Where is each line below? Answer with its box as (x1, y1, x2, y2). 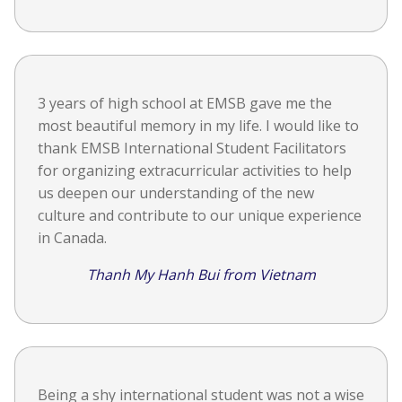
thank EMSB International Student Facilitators (38, 138, 346, 159)
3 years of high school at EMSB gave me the (38, 93, 332, 114)
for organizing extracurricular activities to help (38, 161, 352, 181)
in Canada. (38, 228, 107, 249)
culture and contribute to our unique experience (38, 205, 362, 226)
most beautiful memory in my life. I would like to (38, 116, 359, 136)
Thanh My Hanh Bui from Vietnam (86, 265, 316, 285)
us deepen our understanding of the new (38, 183, 314, 204)
